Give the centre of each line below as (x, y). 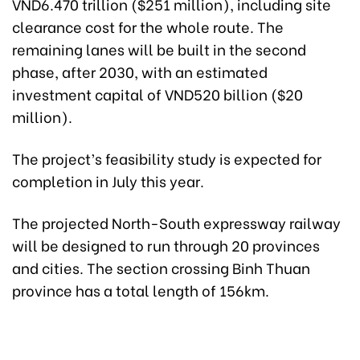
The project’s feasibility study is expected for (167, 158)
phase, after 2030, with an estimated (140, 72)
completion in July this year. (108, 181)
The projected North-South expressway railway (176, 223)
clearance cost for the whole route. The (148, 27)
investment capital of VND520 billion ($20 (157, 94)
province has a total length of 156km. (141, 290)
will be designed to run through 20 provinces (166, 245)
